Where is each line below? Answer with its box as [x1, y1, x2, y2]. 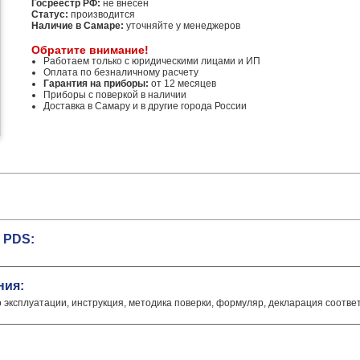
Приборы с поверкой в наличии [43, 89, 186, 100]
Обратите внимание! [31, 43, 149, 56]
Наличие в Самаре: [31, 20, 124, 31]
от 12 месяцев [149, 78, 216, 89]
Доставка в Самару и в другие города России [43, 100, 247, 112]
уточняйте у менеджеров [124, 20, 240, 31]
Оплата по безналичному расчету [43, 67, 198, 78]
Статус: [31, 9, 68, 20]
